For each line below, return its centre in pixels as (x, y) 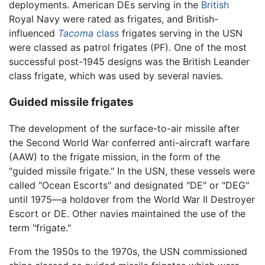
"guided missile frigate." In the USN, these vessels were (132, 171)
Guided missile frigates (71, 102)
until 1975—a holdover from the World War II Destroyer (132, 200)
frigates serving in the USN (181, 33)
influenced (33, 33)
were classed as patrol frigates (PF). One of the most (128, 47)
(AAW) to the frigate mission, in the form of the (114, 157)
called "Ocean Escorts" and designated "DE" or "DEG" (129, 185)
